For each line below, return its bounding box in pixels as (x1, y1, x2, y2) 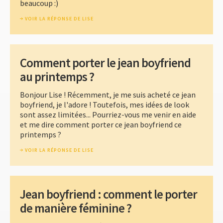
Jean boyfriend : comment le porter (20, 186, 197, 203)
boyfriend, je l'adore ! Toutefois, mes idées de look (20, 100, 189, 110)
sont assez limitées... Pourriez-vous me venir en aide (20, 110, 196, 120)
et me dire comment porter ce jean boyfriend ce (20, 119, 182, 130)
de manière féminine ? (20, 200, 131, 217)
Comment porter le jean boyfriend (20, 55, 191, 71)
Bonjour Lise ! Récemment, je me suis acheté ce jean (20, 90, 196, 100)
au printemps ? (20, 69, 94, 85)
